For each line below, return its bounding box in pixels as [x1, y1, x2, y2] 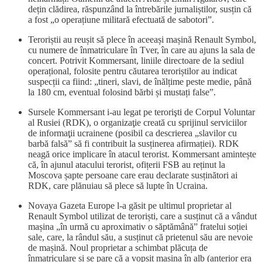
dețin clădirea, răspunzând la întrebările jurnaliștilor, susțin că [28, 4, 251, 15]
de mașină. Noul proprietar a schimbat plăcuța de [28, 243, 208, 253]
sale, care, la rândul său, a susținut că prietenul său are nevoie [28, 232, 253, 243]
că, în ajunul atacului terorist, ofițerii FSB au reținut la [28, 160, 225, 170]
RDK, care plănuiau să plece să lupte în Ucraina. [28, 181, 208, 191]
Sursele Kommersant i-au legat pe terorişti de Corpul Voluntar [28, 107, 255, 118]
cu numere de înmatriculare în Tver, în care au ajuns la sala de [28, 45, 255, 56]
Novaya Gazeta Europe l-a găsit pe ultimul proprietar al [28, 201, 232, 211]
